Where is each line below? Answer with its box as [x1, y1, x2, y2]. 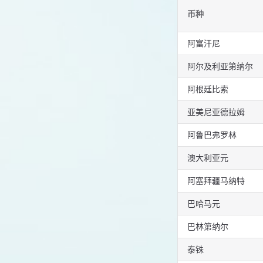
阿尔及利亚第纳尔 [187, 61, 253, 72]
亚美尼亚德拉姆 [187, 107, 245, 117]
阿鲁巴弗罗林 [187, 130, 237, 140]
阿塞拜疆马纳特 [187, 176, 245, 186]
